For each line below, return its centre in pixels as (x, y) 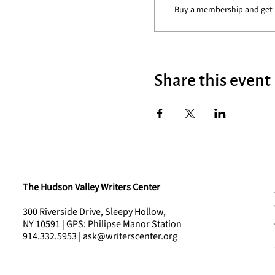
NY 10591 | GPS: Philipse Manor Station (103, 224)
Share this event (212, 80)
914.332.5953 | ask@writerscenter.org (100, 237)
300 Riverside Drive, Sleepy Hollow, (94, 212)
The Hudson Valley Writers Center (91, 188)
